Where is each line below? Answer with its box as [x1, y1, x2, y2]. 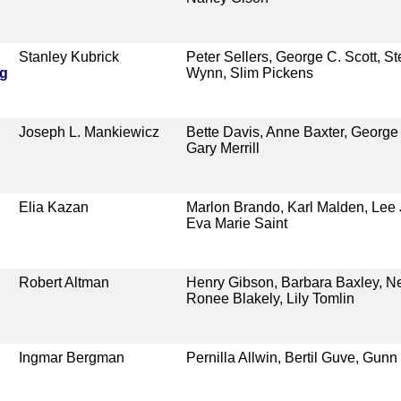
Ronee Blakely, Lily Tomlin [185, 290, 354, 306]
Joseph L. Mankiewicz [19, 124, 160, 140]
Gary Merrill [185, 140, 260, 156]
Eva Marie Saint [185, 215, 287, 231]
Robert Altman [19, 274, 110, 290]
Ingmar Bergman [19, 349, 125, 365]
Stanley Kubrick [19, 48, 120, 64]
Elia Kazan [19, 199, 90, 215]
